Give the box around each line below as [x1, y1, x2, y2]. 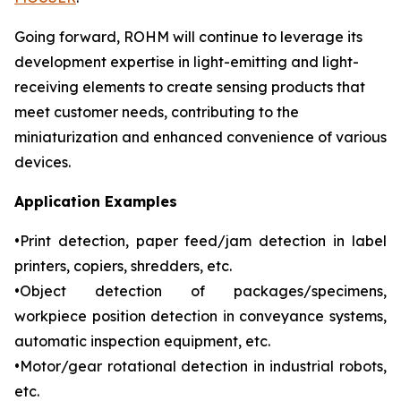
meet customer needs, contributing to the [14, 103, 299, 121]
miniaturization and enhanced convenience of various [14, 128, 387, 146]
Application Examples [14, 192, 177, 210]
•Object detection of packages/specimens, [14, 282, 387, 300]
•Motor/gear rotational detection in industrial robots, [14, 357, 387, 375]
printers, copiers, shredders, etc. [14, 257, 232, 275]
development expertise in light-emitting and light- [14, 53, 359, 71]
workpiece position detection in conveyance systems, [14, 307, 387, 325]
